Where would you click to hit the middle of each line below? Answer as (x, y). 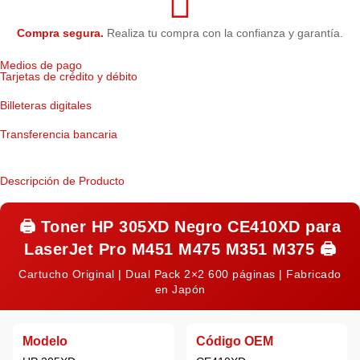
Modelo (45, 342)
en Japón (180, 290)
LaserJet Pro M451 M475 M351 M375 (169, 250)
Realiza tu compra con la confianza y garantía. (223, 33)
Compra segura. (60, 33)
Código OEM (234, 342)
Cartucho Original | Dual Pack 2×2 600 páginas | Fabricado (180, 274)
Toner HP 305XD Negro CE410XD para (191, 227)
